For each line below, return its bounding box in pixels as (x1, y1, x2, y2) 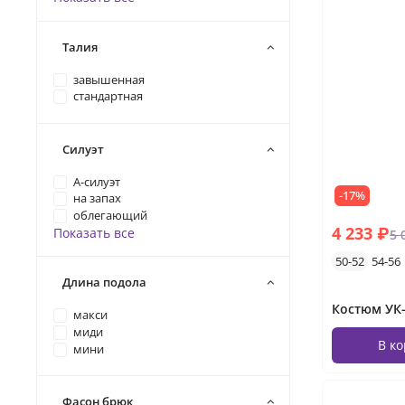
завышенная (73, 71, 146, 88)
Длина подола (62, 274, 146, 291)
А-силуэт (73, 174, 121, 190)
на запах (73, 191, 122, 207)
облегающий (73, 208, 148, 223)
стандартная (73, 89, 144, 105)
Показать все (52, 223, 135, 241)
